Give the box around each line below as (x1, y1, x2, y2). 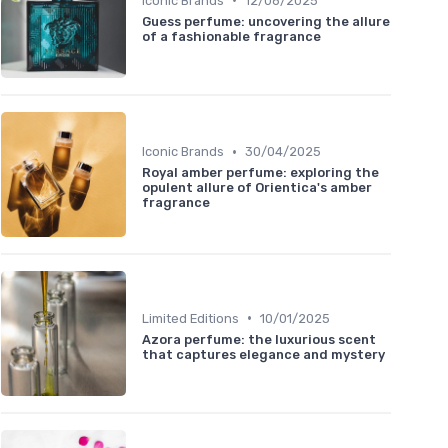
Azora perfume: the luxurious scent (142, 331, 376, 347)
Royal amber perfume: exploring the (142, 165, 379, 181)
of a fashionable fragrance (142, 28, 321, 44)
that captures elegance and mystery (142, 346, 385, 362)
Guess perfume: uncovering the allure (142, 13, 390, 29)
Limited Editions (142, 310, 239, 326)
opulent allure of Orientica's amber (142, 180, 372, 196)
